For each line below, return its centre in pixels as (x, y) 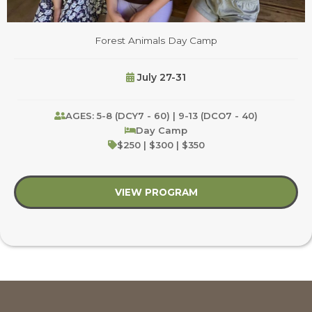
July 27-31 (160, 78)
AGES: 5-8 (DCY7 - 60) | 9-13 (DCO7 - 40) (162, 116)
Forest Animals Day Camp (156, 41)
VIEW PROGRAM (156, 193)
